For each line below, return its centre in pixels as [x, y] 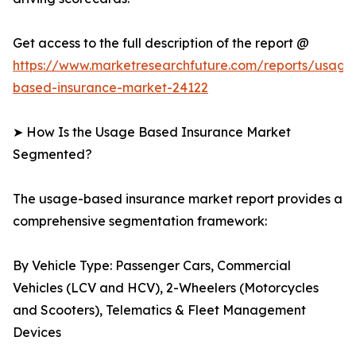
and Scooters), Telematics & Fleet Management [159, 310]
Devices [37, 333]
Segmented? [52, 155]
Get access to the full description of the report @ [161, 43]
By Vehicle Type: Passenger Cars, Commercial [152, 266]
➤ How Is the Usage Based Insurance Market [152, 132]
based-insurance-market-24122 [110, 88]
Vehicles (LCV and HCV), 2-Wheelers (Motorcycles [166, 288]
